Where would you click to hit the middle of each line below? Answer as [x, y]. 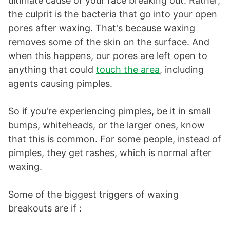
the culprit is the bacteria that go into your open [113, 14]
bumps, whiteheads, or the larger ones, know [107, 125]
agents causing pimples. [60, 84]
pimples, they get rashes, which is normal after [110, 153]
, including [182, 70]
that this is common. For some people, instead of [115, 139]
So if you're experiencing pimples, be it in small [109, 111]
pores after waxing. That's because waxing [102, 28]
